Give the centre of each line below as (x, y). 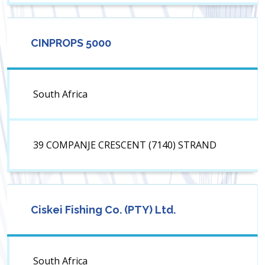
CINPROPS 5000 (71, 43)
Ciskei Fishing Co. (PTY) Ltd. (103, 210)
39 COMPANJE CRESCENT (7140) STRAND (125, 145)
